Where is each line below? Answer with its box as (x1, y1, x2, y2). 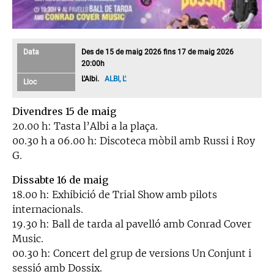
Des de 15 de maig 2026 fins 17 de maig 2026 (81, 47, 238, 56)
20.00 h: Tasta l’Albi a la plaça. (12, 119, 158, 132)
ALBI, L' (105, 74, 128, 83)
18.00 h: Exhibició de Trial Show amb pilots (12, 188, 217, 201)
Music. (12, 232, 43, 245)
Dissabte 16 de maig (12, 173, 108, 186)
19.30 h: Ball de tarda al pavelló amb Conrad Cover (12, 217, 251, 230)
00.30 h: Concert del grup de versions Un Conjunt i (12, 246, 251, 259)
